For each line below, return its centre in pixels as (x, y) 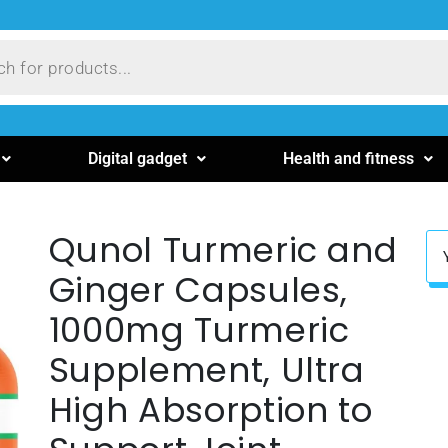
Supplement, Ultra (206, 369)
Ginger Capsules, (198, 289)
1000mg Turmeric (199, 329)
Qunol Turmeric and (223, 249)
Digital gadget (137, 158)
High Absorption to (210, 409)
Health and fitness (348, 158)
